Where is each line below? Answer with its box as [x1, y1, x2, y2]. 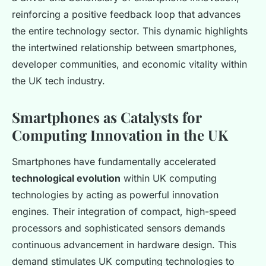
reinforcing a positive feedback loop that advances [12, 8, 240, 21]
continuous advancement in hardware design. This [12, 239, 236, 251]
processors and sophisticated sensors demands [12, 222, 225, 235]
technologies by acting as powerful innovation [12, 189, 218, 201]
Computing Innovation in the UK [12, 125, 228, 145]
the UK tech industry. [12, 75, 105, 87]
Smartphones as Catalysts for [12, 107, 201, 127]
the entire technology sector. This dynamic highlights [12, 25, 248, 37]
